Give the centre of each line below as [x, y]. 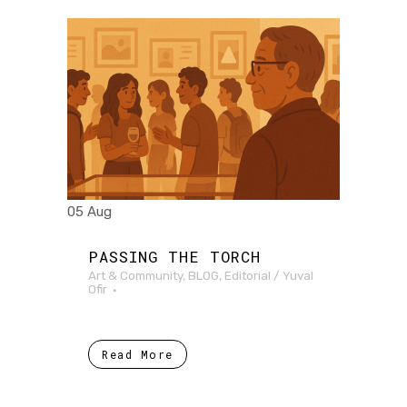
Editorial [248, 275]
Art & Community [135, 275]
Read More [138, 354]
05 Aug [89, 211]
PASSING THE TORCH [174, 256]
